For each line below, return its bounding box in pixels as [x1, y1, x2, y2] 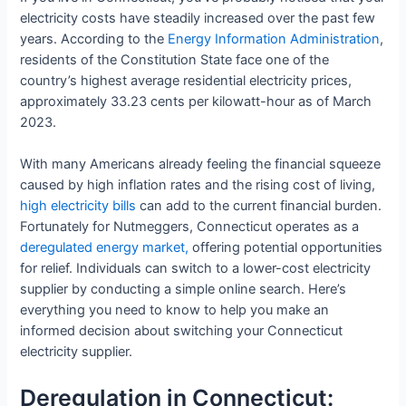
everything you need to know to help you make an [20, 302, 330, 319]
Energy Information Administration [168, 30, 381, 47]
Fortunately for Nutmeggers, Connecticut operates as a [20, 218, 360, 236]
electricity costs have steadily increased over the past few [20, 9, 376, 26]
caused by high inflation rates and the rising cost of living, [20, 177, 376, 194]
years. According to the [20, 30, 169, 47]
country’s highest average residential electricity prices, [20, 72, 353, 89]
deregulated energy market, [20, 239, 189, 256]
